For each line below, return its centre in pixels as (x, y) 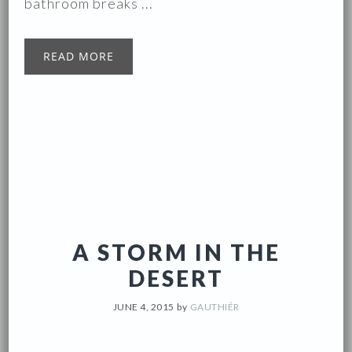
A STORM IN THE (176, 253)
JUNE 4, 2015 (143, 307)
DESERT (176, 279)
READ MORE (79, 57)
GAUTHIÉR (214, 307)
